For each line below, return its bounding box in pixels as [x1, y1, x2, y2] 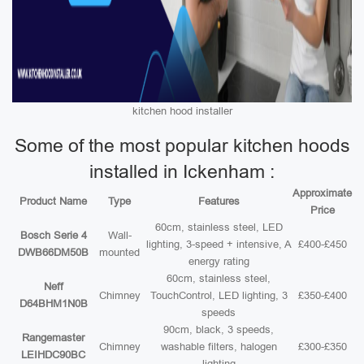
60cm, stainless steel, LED [154, 221, 283, 233]
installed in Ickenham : [89, 161, 275, 182]
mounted [99, 246, 140, 258]
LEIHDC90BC [21, 349, 85, 361]
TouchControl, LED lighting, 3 [149, 289, 288, 301]
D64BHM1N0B [19, 297, 88, 310]
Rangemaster [22, 331, 84, 344]
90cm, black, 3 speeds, [163, 323, 274, 336]
